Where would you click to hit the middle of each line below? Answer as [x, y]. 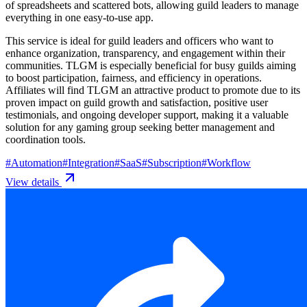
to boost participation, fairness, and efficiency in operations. [134, 77]
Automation [37, 162]
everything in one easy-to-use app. [79, 17]
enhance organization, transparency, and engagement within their [145, 53]
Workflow [229, 162]
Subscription [174, 162]
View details [34, 182]
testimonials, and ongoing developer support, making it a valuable [147, 114]
